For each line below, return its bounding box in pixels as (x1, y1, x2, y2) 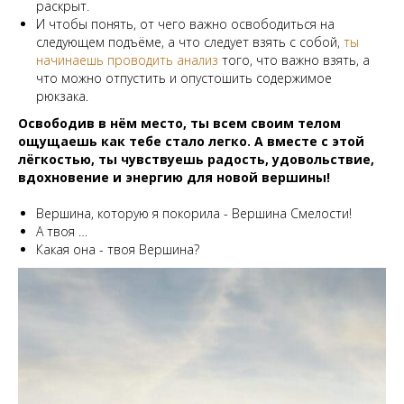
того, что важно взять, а (222, 51, 370, 69)
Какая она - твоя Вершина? (36, 241, 199, 258)
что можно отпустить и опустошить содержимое (36, 69, 332, 87)
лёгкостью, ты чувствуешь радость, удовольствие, (18, 151, 374, 168)
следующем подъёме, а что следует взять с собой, (36, 33, 344, 50)
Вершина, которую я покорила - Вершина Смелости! (36, 205, 352, 222)
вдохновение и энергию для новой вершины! (18, 169, 330, 186)
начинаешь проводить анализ (36, 51, 222, 69)
